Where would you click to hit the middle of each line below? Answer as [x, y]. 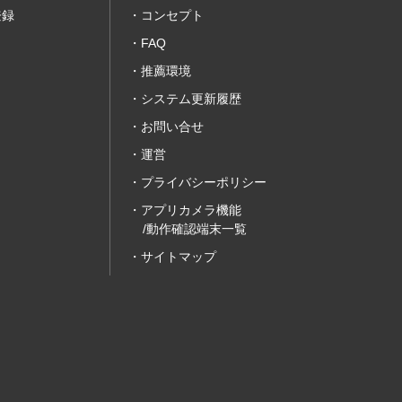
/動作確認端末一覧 [194, 229]
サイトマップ [178, 257]
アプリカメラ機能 [191, 210]
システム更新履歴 [191, 99]
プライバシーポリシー [203, 182]
